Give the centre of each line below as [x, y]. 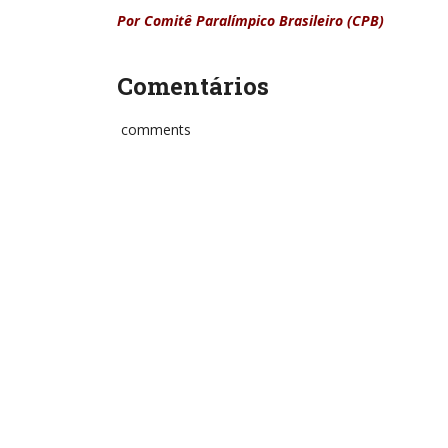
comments [154, 129]
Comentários [193, 86]
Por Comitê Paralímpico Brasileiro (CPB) [250, 20]
